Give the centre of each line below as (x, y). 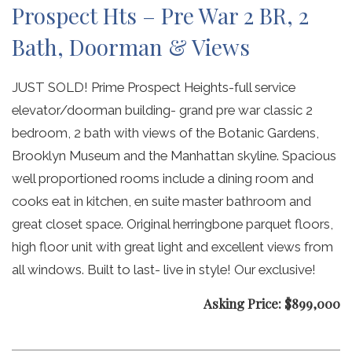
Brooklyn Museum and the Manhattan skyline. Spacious (174, 156)
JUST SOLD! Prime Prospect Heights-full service (154, 88)
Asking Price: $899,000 (272, 303)
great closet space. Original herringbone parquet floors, (172, 224)
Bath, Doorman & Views (131, 47)
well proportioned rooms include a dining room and (163, 179)
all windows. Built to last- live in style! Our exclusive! (164, 270)
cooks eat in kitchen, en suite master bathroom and (161, 202)
